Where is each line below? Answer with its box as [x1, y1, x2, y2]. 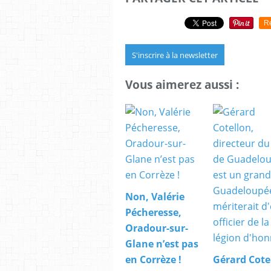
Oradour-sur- [125, 221, 188, 235]
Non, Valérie [125, 189, 184, 203]
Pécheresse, [125, 205, 181, 219]
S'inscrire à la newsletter [132, 50, 218, 61]
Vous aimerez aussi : [125, 77, 239, 93]
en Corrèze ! [125, 252, 181, 266]
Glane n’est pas [125, 237, 198, 250]
